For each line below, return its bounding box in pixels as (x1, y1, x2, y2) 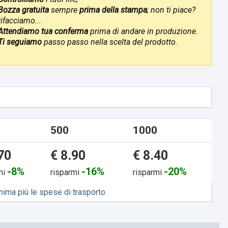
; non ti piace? (147, 5, 195, 15)
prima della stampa (79, 5, 147, 15)
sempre (48, 5, 79, 15)
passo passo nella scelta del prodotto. (41, 37, 178, 47)
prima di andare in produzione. (90, 26, 198, 36)
